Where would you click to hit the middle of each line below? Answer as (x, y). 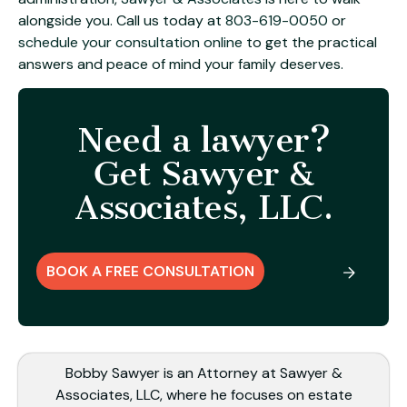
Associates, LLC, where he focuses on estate (203, 395)
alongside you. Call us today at (122, 21)
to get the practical (310, 43)
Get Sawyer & (203, 174)
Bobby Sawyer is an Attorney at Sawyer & (203, 373)
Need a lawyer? (203, 141)
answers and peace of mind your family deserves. (181, 65)
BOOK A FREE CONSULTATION (150, 272)
